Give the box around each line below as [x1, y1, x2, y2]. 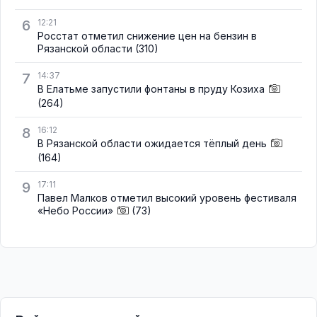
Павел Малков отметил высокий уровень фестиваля [38, 191, 296, 204]
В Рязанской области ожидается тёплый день [38, 137, 267, 149]
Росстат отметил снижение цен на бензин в [38, 29, 257, 42]
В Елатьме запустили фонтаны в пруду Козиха [38, 82, 265, 95]
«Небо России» [38, 204, 113, 217]
